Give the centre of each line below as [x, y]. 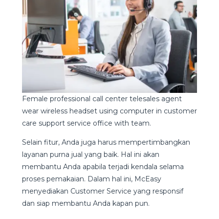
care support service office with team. [86, 123]
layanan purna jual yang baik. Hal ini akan [90, 154]
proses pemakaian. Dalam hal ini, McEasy [91, 179]
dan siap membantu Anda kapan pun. [87, 203]
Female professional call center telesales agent [102, 99]
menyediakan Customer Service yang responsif [102, 191]
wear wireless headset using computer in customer [109, 111]
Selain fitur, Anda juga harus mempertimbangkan [106, 142]
